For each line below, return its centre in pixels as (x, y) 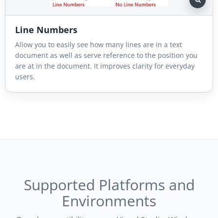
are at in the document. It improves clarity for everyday (105, 66)
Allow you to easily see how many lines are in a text (99, 44)
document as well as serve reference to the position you (106, 55)
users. (25, 76)
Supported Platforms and (109, 184)
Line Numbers (46, 29)
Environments (109, 200)
